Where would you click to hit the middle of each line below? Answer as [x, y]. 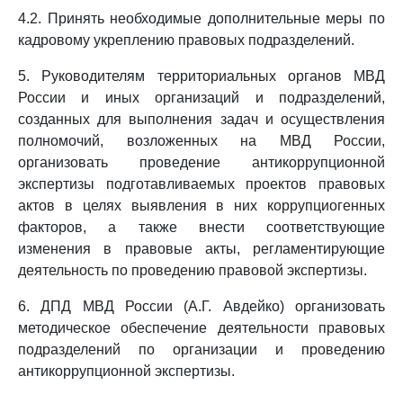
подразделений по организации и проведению [201, 349]
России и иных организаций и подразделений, [201, 98]
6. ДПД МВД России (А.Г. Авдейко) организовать [201, 306]
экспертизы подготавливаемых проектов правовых [201, 184]
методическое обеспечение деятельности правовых [201, 328]
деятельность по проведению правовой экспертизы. [193, 270]
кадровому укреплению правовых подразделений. [186, 40]
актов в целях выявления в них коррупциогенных [201, 206]
